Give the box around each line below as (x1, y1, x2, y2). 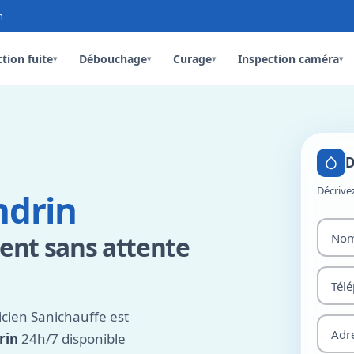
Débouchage (79, 51, 148, 66)
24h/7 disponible (18, 330, 126, 348)
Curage (173, 51, 213, 66)
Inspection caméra (238, 51, 340, 66)
